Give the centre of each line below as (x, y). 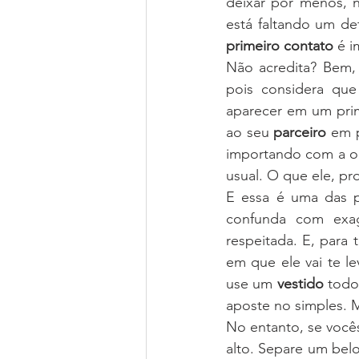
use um (252, 284)
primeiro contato (280, 46)
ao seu (250, 133)
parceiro (300, 133)
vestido (300, 284)
